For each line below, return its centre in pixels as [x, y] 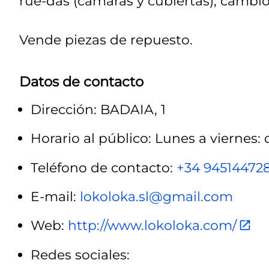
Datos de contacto [81, 82]
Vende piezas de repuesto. [106, 39]
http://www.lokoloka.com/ [152, 225]
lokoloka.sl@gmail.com [156, 196]
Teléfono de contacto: [104, 167]
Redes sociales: [80, 254]
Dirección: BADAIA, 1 [98, 109]
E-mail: [55, 196]
